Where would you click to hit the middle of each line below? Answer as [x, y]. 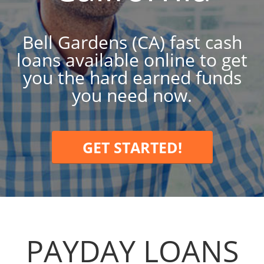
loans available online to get [132, 60]
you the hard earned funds [132, 77]
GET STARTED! [132, 147]
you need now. [132, 95]
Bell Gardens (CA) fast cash [132, 42]
